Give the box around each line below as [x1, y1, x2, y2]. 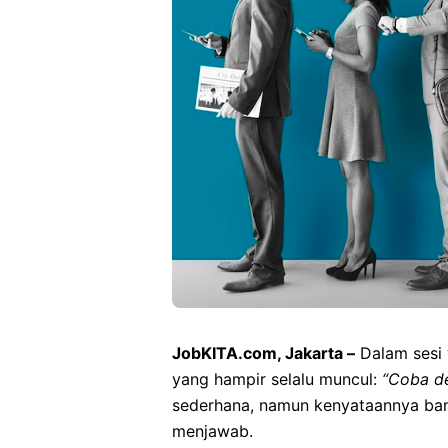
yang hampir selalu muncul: [172, 369, 382, 390]
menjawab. [172, 421, 253, 442]
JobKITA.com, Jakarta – [172, 343, 355, 364]
